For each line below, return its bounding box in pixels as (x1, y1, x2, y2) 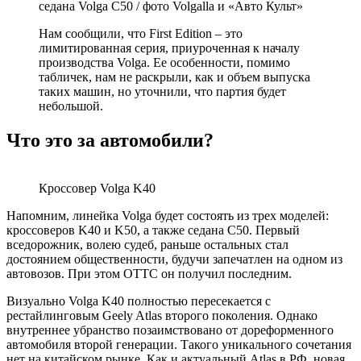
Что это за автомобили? (6, 129, 214, 151)
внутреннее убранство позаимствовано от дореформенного (6, 323, 334, 338)
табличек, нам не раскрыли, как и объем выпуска (39, 69, 310, 84)
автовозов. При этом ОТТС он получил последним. (6, 267, 292, 281)
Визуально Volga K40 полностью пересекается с (6, 294, 271, 309)
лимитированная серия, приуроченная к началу (39, 40, 300, 55)
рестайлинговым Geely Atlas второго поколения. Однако (6, 309, 317, 323)
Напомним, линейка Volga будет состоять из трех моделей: (6, 209, 329, 223)
